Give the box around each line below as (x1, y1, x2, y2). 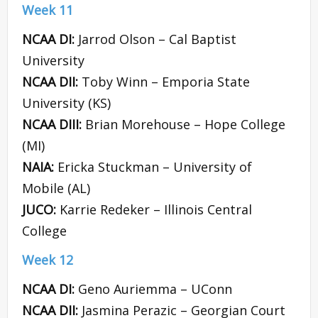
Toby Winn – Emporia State (82, 73, 250, 91)
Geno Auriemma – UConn (78, 280, 232, 298)
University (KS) (22, 94, 111, 112)
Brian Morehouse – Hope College (85, 116, 285, 133)
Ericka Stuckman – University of (57, 158, 252, 176)
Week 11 (22, 1, 73, 19)
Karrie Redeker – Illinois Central (60, 201, 252, 219)
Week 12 (22, 251, 73, 269)
